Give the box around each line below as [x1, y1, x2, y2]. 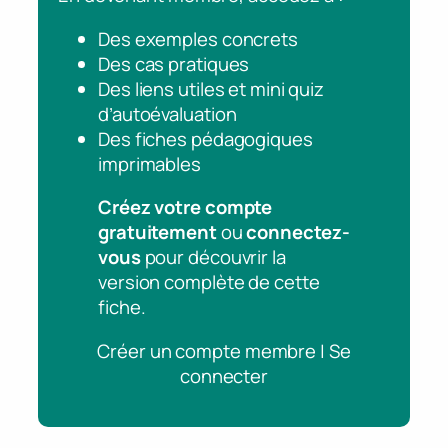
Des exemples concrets [98, 25, 298, 52]
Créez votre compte [98, 194, 273, 221]
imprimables [98, 150, 201, 177]
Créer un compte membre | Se [97, 337, 351, 364]
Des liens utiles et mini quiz [98, 75, 325, 102]
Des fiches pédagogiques [98, 125, 313, 152]
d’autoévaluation [98, 100, 237, 127]
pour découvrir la [140, 244, 286, 271]
